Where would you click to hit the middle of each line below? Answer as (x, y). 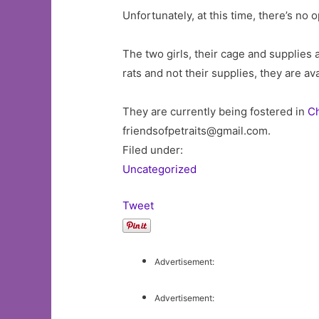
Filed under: (153, 150)
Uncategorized (160, 169)
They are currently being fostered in (215, 111)
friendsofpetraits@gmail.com (195, 131)
